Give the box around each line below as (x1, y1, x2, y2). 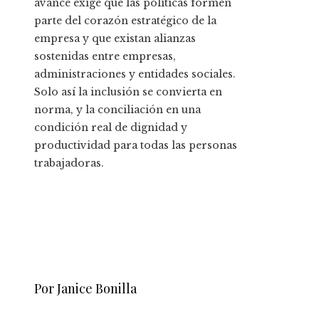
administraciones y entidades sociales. (34, 68, 236, 81)
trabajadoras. (34, 157, 104, 170)
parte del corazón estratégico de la (34, 14, 216, 28)
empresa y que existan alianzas (34, 32, 196, 46)
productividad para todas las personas (34, 139, 237, 152)
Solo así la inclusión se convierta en (34, 85, 222, 99)
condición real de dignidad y (34, 121, 187, 135)
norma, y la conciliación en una (34, 103, 201, 117)
